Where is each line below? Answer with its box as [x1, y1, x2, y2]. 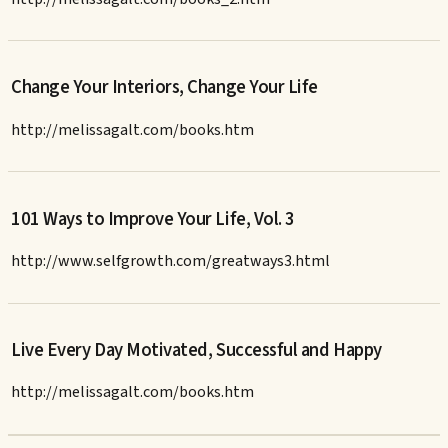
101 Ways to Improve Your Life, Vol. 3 [11, 205, 295, 232]
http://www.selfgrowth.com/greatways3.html [11, 250, 331, 273]
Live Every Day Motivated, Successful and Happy [11, 336, 382, 363]
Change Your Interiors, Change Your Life [11, 74, 318, 101]
